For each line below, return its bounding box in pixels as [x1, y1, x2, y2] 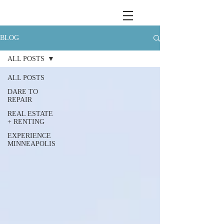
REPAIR [7, 96, 32, 103]
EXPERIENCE [7, 132, 51, 139]
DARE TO [7, 88, 38, 95]
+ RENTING [7, 118, 44, 125]
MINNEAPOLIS [7, 140, 55, 147]
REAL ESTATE [7, 110, 53, 117]
